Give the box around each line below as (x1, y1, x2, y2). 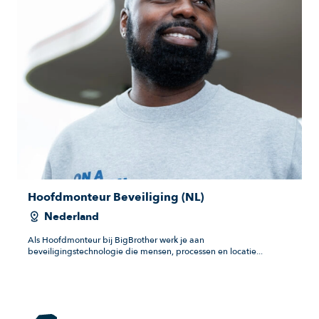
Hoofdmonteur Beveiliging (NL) (28, 187, 204, 207)
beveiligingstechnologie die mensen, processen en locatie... (28, 244, 263, 258)
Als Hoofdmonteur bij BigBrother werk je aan (28, 233, 204, 247)
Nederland (44, 207, 99, 226)
